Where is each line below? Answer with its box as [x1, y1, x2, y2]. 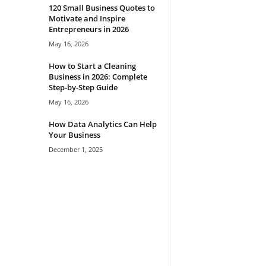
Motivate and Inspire [48, 12, 125, 24]
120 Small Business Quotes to [48, 2, 155, 13]
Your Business [48, 129, 100, 140]
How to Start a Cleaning [48, 60, 136, 71]
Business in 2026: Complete [48, 71, 147, 82]
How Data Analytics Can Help [48, 118, 157, 129]
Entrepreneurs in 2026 [48, 23, 129, 34]
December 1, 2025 [48, 144, 103, 154]
